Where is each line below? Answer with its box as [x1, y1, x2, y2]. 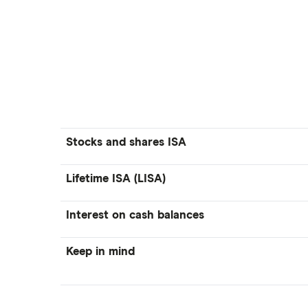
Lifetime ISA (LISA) [66, 173, 166, 185]
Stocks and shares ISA [66, 137, 186, 148]
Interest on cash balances [66, 210, 204, 221]
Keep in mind [66, 246, 135, 258]
